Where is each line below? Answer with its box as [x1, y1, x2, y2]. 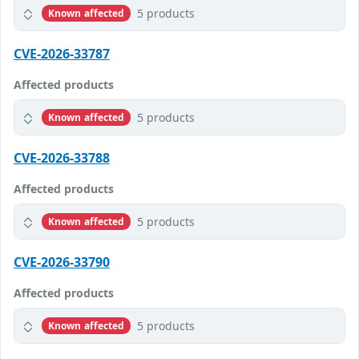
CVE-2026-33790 [14, 253, 110, 272]
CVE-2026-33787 [14, 45, 110, 63]
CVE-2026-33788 [14, 149, 110, 167]
